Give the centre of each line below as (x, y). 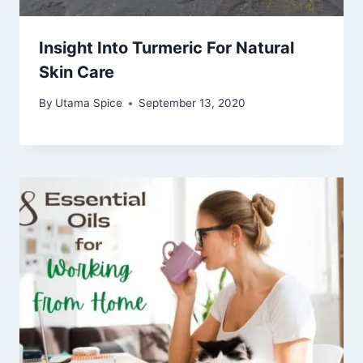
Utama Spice (89, 103)
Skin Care (77, 72)
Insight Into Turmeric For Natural (167, 47)
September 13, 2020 (192, 103)
